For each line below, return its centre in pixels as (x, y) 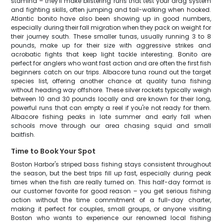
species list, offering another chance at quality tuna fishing (111, 81)
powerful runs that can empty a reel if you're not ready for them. (111, 108)
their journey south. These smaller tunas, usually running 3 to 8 (111, 36)
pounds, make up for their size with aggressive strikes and (111, 45)
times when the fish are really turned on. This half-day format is (111, 182)
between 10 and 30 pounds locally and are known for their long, (111, 99)
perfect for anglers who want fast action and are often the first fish (111, 63)
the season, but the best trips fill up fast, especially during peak (111, 173)
